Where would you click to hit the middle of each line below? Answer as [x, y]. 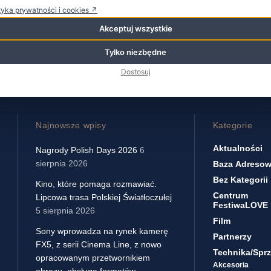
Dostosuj [135, 72]
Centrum [230, 196]
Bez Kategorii [240, 180]
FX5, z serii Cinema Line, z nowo [99, 245]
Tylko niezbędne [135, 52]
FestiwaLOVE [240, 205]
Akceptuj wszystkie [135, 28]
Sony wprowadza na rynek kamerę [102, 231]
